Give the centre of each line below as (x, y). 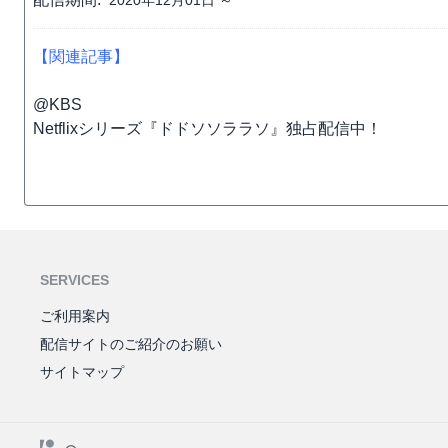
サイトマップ (82, 372)
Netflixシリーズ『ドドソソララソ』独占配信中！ (207, 128)
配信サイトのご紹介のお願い (131, 344)
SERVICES (74, 280)
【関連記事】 (81, 56)
